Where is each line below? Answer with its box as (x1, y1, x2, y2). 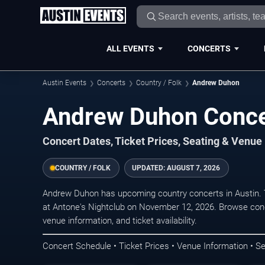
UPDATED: (132, 164, 167, 172)
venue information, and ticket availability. (43, 215, 197, 226)
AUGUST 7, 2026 (167, 164, 220, 172)
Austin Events (43, 79, 86, 87)
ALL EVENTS (106, 43, 154, 53)
